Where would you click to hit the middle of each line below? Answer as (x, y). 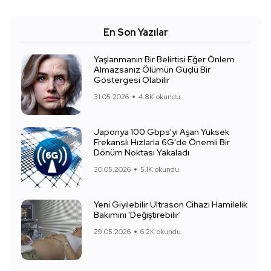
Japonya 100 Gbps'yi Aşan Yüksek (162, 132)
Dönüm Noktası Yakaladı (142, 153)
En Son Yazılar (135, 33)
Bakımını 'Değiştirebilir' (137, 215)
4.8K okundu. (160, 97)
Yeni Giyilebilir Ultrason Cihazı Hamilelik (171, 205)
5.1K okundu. (161, 170)
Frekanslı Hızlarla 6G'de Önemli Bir (162, 142)
